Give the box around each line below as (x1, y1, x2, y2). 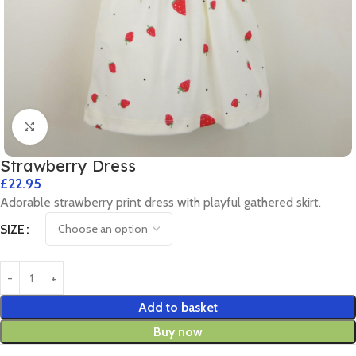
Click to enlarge (47, 119, 127, 134)
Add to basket (138, 300, 218, 315)
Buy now (153, 324, 203, 340)
